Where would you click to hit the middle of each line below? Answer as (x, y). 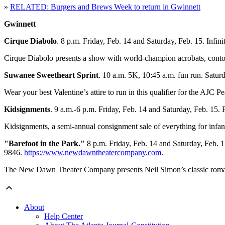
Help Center (64, 216)
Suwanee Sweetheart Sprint (51, 75)
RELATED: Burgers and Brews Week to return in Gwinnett (105, 7)
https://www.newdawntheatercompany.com (93, 153)
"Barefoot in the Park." (44, 144)
